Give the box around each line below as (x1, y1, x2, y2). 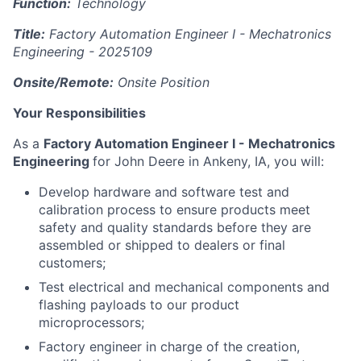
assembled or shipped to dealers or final (39, 237, 285, 253)
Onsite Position (114, 74, 210, 90)
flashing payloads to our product (39, 297, 239, 313)
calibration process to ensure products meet (39, 201, 310, 218)
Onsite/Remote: (13, 74, 114, 90)
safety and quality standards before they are (39, 219, 311, 235)
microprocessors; (39, 314, 144, 330)
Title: (13, 26, 45, 42)
